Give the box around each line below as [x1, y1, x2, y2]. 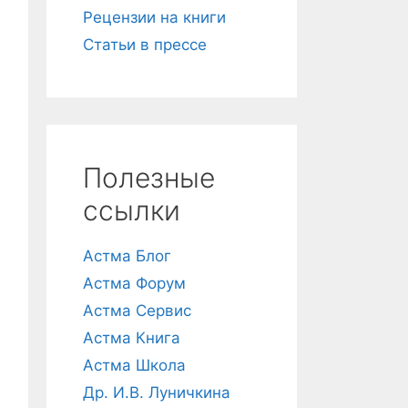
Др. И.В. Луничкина [83, 383, 230, 402]
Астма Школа [83, 356, 186, 374]
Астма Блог [83, 247, 171, 265]
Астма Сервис [83, 301, 191, 320]
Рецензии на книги [83, 8, 226, 26]
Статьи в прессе [83, 36, 207, 54]
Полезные [83, 161, 215, 194]
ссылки [83, 194, 180, 227]
